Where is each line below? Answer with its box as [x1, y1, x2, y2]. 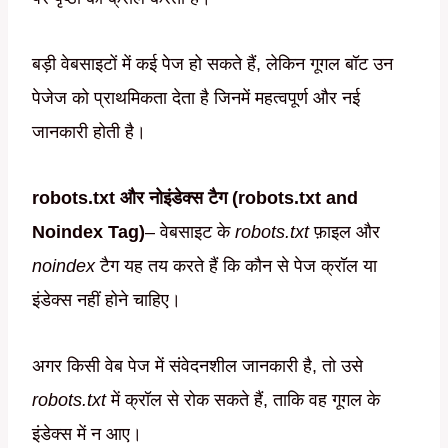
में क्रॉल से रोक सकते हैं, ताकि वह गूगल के [106, 390, 380, 411]
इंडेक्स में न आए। [32, 424, 142, 445]
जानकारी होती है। [32, 122, 146, 143]
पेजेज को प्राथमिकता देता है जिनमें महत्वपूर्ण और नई [32, 88, 360, 109]
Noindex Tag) [32, 222, 145, 243]
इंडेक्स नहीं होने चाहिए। [32, 290, 181, 311]
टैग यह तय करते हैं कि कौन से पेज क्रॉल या [95, 256, 377, 277]
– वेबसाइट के [145, 222, 235, 243]
